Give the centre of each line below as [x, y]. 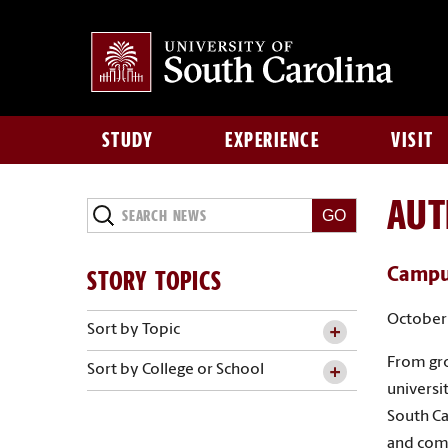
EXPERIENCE [272, 140]
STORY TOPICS [154, 280]
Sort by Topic [133, 329]
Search [107, 206]
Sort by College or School [175, 369]
